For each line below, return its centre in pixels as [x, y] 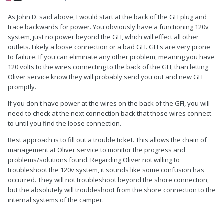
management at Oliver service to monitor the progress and [97, 150]
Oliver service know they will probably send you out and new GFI [105, 77]
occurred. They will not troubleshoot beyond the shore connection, [108, 180]
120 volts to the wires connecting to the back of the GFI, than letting [108, 67]
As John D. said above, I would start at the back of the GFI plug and [107, 17]
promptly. [23, 87]
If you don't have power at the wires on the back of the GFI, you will [109, 103]
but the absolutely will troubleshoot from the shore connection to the [112, 190]
